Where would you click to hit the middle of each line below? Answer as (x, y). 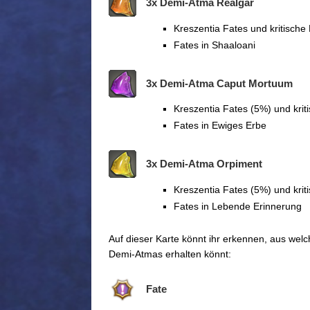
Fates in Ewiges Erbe (220, 126)
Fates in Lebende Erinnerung (238, 207)
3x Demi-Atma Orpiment (204, 164)
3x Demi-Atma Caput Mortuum (219, 83)
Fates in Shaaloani (215, 45)
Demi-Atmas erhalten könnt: (170, 254)
